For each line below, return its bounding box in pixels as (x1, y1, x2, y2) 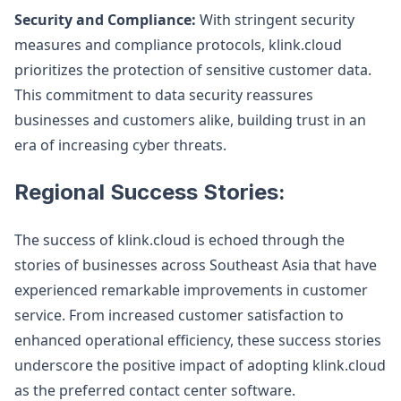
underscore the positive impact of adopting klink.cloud (14, 355, 386, 375)
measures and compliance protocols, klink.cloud (14, 35, 342, 55)
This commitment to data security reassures (14, 85, 313, 105)
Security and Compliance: (14, 10, 196, 30)
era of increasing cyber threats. (14, 135, 226, 155)
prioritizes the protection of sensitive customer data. (14, 60, 371, 80)
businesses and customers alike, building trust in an (14, 110, 366, 130)
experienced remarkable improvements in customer (14, 280, 368, 300)
